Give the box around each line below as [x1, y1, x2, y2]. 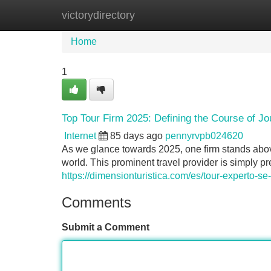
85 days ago [110, 131, 163, 141]
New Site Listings [124, 10, 199, 20]
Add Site [217, 10, 254, 20]
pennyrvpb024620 [165, 131, 243, 141]
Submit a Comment [62, 222, 149, 232]
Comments [62, 194, 131, 211]
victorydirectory [62, 9, 135, 21]
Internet [64, 131, 96, 141]
